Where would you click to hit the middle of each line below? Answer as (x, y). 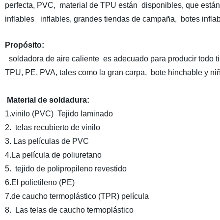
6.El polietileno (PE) (40, 182)
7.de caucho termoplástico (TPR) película (77, 196)
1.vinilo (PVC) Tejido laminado (59, 114)
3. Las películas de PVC (47, 141)
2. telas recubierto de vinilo (52, 127)
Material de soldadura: (47, 100)
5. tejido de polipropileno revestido (66, 169)
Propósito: (24, 45)
